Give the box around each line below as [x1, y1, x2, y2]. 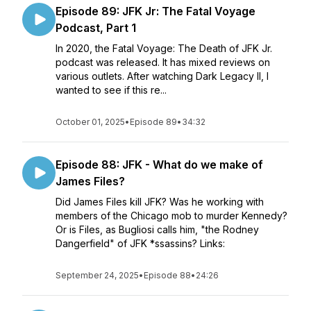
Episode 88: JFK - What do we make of [56, 158, 263, 171]
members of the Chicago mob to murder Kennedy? [56, 210, 287, 221]
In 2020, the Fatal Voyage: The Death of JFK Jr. [56, 42, 272, 54]
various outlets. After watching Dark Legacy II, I [56, 70, 269, 82]
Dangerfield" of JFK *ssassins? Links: [56, 237, 225, 249]
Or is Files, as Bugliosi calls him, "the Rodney [56, 224, 259, 235]
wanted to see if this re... [56, 84, 167, 96]
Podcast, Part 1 [56, 21, 136, 35]
